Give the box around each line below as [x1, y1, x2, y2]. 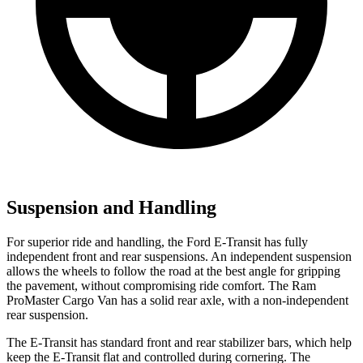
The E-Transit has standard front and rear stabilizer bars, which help [6, 335, 352, 350]
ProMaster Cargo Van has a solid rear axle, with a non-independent [6, 293, 348, 308]
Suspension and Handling [6, 197, 216, 219]
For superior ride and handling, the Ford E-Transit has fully [6, 235, 308, 250]
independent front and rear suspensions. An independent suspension [6, 250, 352, 264]
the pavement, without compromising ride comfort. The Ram [6, 279, 316, 293]
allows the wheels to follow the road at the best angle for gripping [6, 264, 340, 279]
